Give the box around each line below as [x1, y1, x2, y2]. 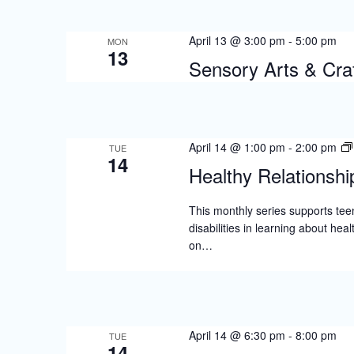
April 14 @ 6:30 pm [188, 327, 285, 343]
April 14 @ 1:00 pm [188, 138, 285, 155]
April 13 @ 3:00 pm [188, 32, 285, 48]
